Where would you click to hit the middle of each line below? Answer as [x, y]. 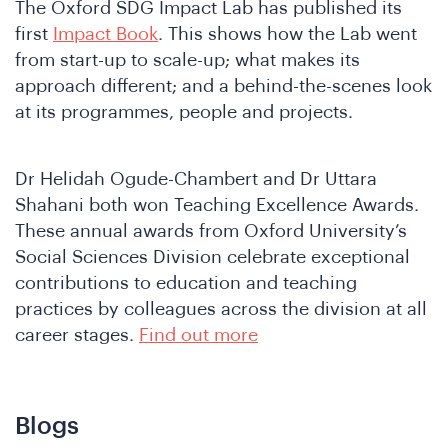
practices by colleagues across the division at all [221, 308]
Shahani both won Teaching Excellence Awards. [217, 204]
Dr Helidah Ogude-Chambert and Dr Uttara [196, 178]
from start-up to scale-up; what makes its [187, 60]
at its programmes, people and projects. [184, 112]
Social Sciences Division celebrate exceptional [212, 256]
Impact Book [105, 34]
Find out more [198, 334]
